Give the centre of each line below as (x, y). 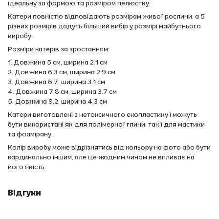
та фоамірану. (30, 134)
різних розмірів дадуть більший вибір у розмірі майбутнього (104, 26)
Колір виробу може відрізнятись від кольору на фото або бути (109, 147)
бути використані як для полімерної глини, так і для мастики (106, 124)
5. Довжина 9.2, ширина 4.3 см (57, 101)
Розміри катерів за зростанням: (59, 49)
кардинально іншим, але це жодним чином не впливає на (101, 157)
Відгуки (24, 192)
